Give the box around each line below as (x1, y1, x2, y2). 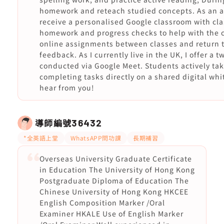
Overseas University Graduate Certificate (39, 153, 192, 163)
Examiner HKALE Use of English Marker (39, 208, 183, 218)
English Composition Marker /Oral (39, 197, 165, 207)
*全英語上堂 (23, 133, 58, 142)
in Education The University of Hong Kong (39, 164, 195, 174)
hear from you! (39, 82, 94, 92)
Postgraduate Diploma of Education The (39, 175, 189, 185)
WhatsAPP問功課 (70, 133, 121, 142)
